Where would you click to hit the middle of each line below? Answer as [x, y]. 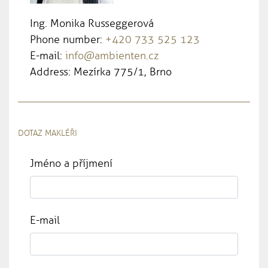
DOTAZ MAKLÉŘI [48, 133]
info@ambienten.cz [112, 55]
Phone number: [68, 39]
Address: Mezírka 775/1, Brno [101, 71]
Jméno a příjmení [71, 163]
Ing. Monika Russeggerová [92, 23]
